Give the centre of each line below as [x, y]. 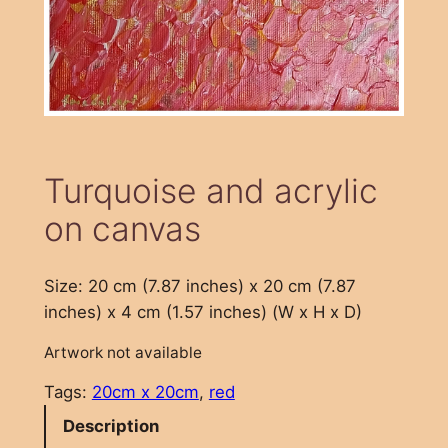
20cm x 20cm [145, 392]
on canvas [122, 229]
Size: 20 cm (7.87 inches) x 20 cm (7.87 [199, 286]
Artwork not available [122, 352]
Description [110, 426]
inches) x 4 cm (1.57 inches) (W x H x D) [202, 312]
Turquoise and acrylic [210, 191]
